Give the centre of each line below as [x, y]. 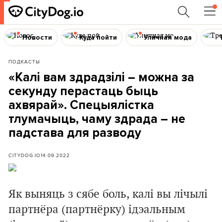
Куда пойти [98, 37]
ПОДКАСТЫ [24, 61]
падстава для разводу [75, 133]
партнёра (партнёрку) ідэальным [97, 210]
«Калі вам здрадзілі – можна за [101, 77]
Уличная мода [168, 37]
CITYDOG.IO [25, 155]
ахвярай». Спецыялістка [81, 105]
